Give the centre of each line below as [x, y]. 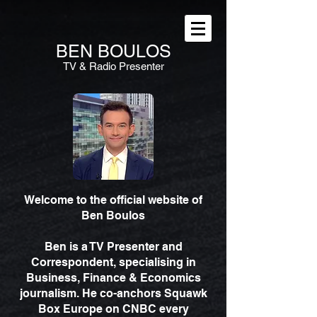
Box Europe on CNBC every [113, 309]
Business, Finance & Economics [113, 278]
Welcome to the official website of [113, 200]
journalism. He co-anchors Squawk [113, 293]
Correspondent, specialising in [113, 262]
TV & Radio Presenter [113, 66]
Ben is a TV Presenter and [113, 247]
